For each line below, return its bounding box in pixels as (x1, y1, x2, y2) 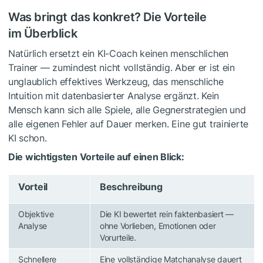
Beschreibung (100, 180, 163, 193)
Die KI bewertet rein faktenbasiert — (100, 208, 234, 219)
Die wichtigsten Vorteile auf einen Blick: (8, 150, 184, 163)
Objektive (18, 208, 54, 219)
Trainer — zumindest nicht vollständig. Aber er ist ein (8, 61, 235, 73)
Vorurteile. (100, 232, 136, 242)
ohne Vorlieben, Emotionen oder (100, 220, 216, 231)
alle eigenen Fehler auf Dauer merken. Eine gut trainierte (8, 117, 249, 130)
